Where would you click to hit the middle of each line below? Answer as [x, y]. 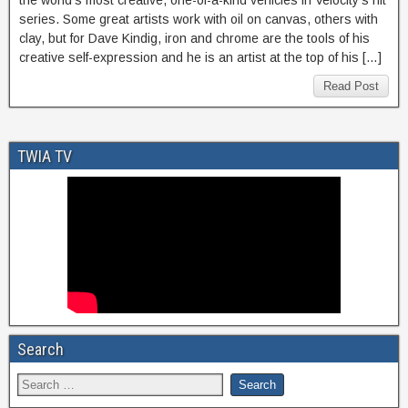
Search [41, 350]
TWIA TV [45, 157]
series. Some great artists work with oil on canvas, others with [199, 20]
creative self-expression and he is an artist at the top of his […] [200, 58]
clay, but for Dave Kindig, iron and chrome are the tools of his [194, 39]
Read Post [351, 87]
